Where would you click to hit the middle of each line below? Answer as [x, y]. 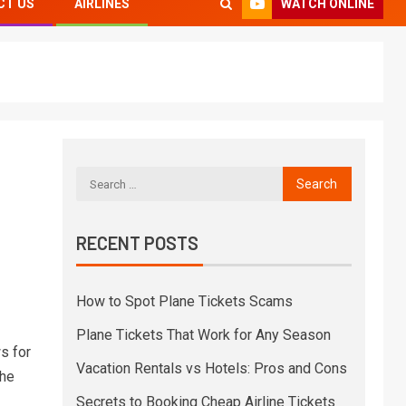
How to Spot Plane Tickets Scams [184, 301]
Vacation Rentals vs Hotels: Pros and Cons [211, 368]
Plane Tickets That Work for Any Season [203, 335]
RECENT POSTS [137, 243]
